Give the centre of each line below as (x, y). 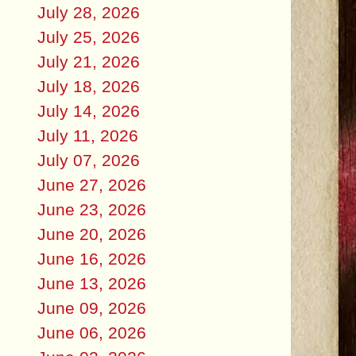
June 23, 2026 (91, 209)
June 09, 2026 (91, 308)
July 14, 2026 (88, 110)
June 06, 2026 (91, 332)
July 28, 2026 (88, 12)
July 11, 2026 (87, 135)
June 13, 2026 (91, 283)
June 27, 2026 (91, 184)
